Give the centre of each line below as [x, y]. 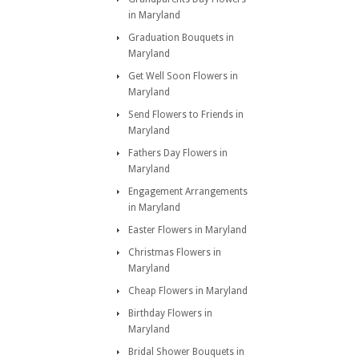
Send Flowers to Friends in [186, 115]
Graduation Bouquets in [181, 38]
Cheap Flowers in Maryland [188, 291]
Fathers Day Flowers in [178, 153]
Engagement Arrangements [188, 192]
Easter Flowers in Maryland [188, 230]
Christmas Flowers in [175, 252]
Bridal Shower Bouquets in [186, 352]
